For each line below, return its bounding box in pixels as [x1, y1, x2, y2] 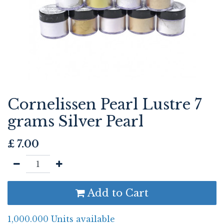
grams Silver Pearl [7, 112, 143, 130]
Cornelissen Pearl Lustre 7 [7, 95, 201, 113]
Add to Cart [85, 187, 148, 199]
